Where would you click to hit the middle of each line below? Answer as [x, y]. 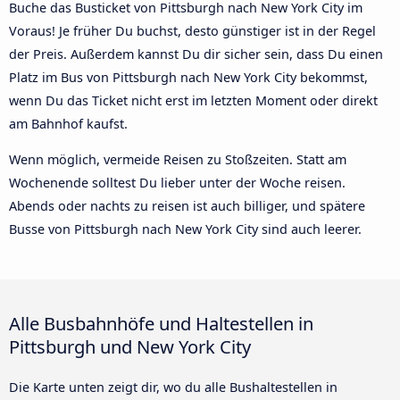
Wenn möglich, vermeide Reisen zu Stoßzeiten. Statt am [178, 160]
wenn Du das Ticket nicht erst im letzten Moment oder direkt [193, 100]
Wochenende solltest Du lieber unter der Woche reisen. [177, 183]
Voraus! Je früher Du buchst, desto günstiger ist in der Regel [192, 30]
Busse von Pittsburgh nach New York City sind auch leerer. [185, 229]
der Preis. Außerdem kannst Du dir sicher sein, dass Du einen [196, 54]
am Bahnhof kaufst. [68, 123]
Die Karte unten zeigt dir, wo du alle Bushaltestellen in [173, 387]
